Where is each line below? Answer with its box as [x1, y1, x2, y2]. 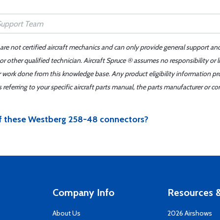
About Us [53, 209, 81, 218]
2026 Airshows [167, 209, 212, 218]
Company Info [53, 187, 114, 198]
